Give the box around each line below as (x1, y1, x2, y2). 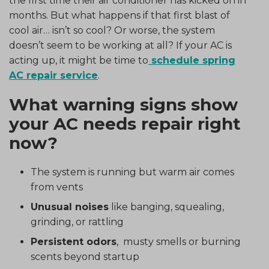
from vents (31, 181, 83, 193)
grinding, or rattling (31, 216, 124, 228)
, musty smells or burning (116, 236, 241, 248)
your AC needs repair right (9, 113, 241, 134)
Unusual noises (31, 201, 109, 213)
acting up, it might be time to (9, 54, 148, 66)
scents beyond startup (31, 251, 139, 263)
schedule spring (148, 54, 235, 66)
